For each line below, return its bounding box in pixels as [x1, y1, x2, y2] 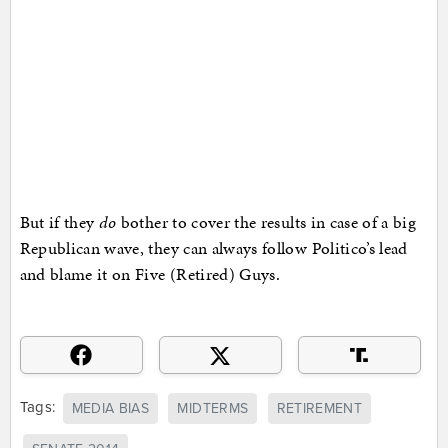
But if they [19, 210, 99, 235]
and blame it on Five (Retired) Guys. [19, 262, 281, 287]
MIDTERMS [177, 399, 249, 417]
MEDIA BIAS [71, 399, 150, 417]
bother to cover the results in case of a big [116, 210, 417, 235]
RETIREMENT [276, 399, 363, 417]
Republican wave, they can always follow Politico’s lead [19, 236, 408, 261]
